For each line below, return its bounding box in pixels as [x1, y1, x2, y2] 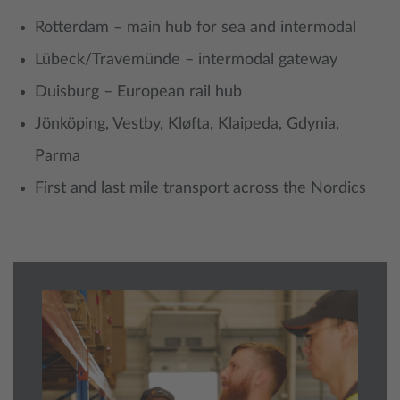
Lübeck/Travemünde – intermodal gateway [35, 52, 337, 69]
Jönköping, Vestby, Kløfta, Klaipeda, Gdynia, [35, 116, 339, 133]
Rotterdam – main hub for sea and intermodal [35, 20, 356, 37]
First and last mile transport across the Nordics [35, 180, 366, 197]
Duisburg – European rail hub [35, 84, 242, 101]
